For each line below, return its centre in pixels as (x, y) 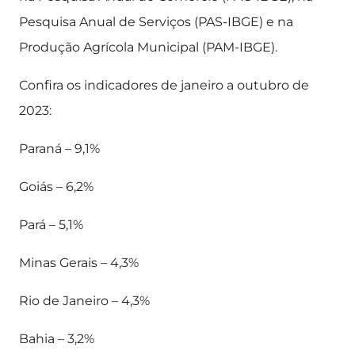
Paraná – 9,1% (59, 149)
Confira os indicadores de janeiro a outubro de (164, 85)
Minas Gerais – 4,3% (79, 263)
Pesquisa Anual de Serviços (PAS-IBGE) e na (156, 22)
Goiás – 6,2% (56, 187)
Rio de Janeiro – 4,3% (84, 301)
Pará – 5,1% (51, 225)
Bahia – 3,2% (57, 339)
